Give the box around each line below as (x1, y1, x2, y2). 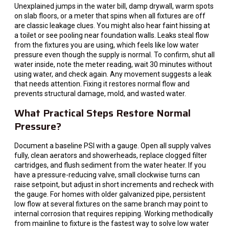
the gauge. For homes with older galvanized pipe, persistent (14, 190, 205, 198)
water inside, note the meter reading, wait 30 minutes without (14, 60, 212, 69)
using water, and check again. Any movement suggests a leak (14, 70, 212, 79)
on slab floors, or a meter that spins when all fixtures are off (14, 12, 205, 20)
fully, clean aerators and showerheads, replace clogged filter (14, 151, 207, 159)
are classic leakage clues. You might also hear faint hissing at (14, 21, 210, 30)
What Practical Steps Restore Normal (14, 104, 191, 121)
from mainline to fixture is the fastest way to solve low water (14, 219, 209, 227)
